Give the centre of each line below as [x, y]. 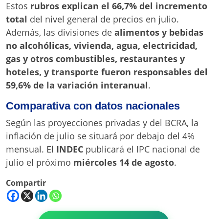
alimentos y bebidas [159, 32]
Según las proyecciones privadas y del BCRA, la [102, 122]
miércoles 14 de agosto [124, 162]
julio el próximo [40, 162]
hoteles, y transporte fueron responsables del [107, 72]
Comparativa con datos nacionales [93, 106]
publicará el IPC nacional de [142, 149]
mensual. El [31, 149]
